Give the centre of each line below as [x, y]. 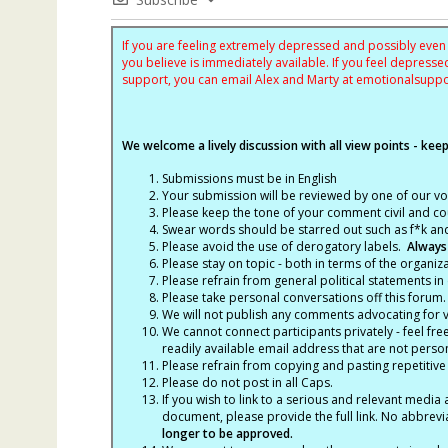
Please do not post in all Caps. [247, 382]
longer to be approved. [227, 433]
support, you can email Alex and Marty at [238, 79]
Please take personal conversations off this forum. [303, 297]
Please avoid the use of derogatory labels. [284, 246]
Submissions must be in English [249, 178]
